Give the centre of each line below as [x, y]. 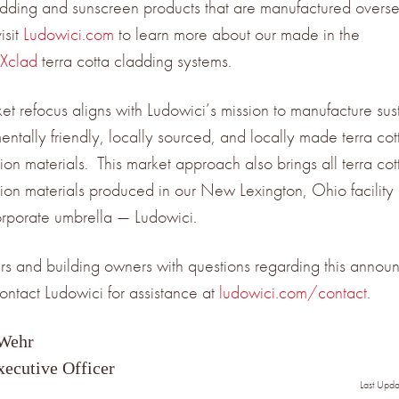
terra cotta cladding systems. [134, 60]
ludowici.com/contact [293, 292]
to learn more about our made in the [237, 33]
